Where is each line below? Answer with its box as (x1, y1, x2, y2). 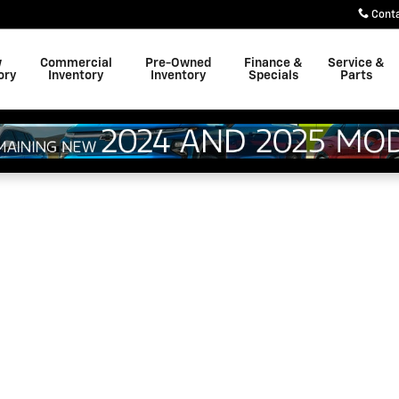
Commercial (39, 57, 112, 69)
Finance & (243, 57, 303, 69)
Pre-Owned (145, 57, 212, 69)
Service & (328, 57, 386, 69)
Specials (248, 69, 298, 82)
